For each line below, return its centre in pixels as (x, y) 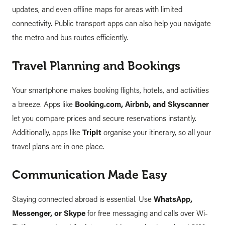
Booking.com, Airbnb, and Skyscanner (142, 104)
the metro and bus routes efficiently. (70, 37)
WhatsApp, (173, 199)
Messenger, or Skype (49, 213)
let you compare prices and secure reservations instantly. (104, 118)
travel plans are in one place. (58, 146)
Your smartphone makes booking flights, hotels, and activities (110, 90)
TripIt (92, 132)
